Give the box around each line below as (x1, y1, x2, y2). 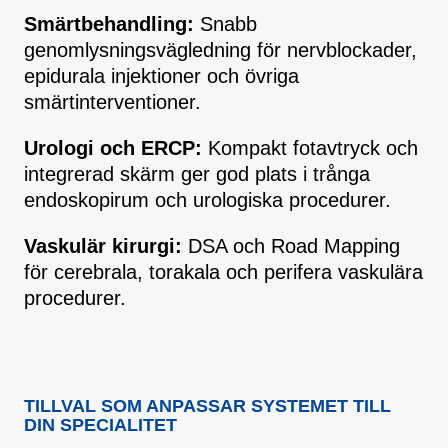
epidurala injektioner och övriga (24, 65, 299, 88)
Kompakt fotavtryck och (202, 137, 418, 160)
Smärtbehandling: (24, 13, 194, 36)
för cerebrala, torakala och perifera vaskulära (24, 261, 423, 284)
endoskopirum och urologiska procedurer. (24, 189, 391, 212)
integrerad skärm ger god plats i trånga (24, 163, 370, 186)
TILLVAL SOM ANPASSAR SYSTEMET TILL (24, 396, 391, 417)
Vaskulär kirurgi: (24, 235, 182, 258)
